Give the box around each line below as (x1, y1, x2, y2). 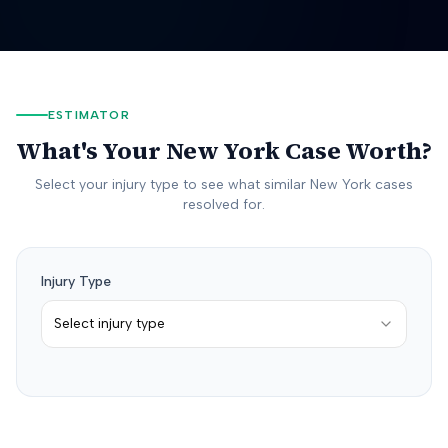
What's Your (16, 134, 166, 167)
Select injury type (54, 315, 165, 332)
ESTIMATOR (48, 108, 130, 122)
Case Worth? (280, 134, 432, 167)
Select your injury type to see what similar (35, 176, 310, 193)
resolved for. (183, 196, 265, 213)
